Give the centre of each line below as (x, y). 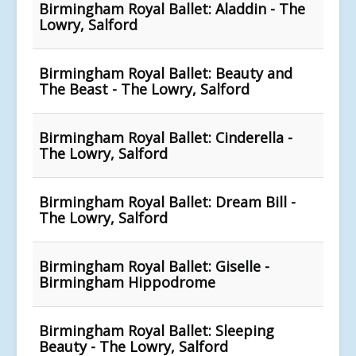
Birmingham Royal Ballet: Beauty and (166, 73)
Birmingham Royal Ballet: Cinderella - (166, 137)
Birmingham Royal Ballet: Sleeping (157, 330)
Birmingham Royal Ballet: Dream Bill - (167, 201)
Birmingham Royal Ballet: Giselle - (154, 266)
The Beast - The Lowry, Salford (144, 89)
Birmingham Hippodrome (127, 282)
